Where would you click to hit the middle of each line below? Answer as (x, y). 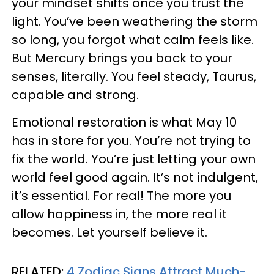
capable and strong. (75, 94)
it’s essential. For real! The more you (121, 195)
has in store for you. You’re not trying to (131, 140)
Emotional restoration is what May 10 (124, 122)
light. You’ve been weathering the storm (135, 21)
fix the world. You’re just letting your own (134, 159)
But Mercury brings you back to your (122, 58)
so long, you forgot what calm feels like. (133, 39)
